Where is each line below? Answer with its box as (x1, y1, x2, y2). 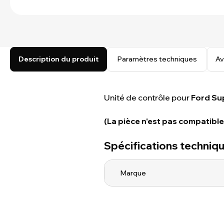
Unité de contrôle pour (104, 92, 191, 102)
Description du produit (18, 54, 98, 63)
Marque (120, 168, 146, 177)
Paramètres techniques (117, 54, 197, 63)
